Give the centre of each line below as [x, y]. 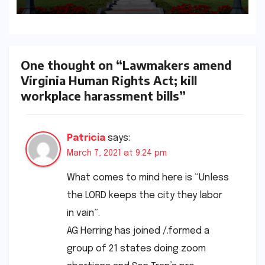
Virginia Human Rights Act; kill [109, 80]
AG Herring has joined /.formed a [138, 231]
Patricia [86, 138]
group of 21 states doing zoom [136, 248]
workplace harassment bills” [103, 96]
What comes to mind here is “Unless [148, 177]
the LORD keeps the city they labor [145, 195]
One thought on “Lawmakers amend [126, 65]
